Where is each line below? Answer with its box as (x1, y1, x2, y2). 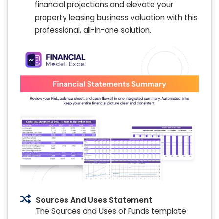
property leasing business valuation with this (35, 12, 197, 23)
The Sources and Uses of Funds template (36, 206, 186, 217)
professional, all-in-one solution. (35, 25, 151, 36)
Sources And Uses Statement (36, 195, 152, 205)
